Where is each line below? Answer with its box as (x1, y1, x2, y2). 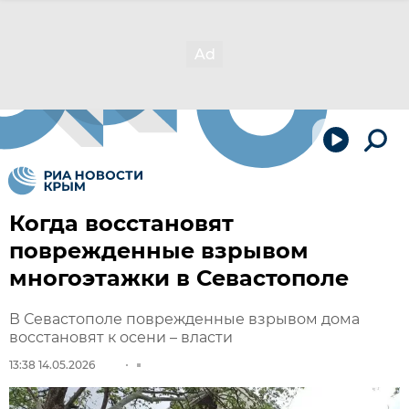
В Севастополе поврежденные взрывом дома (9, 310, 360, 328)
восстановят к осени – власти (9, 329, 233, 346)
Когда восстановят (9, 210, 234, 236)
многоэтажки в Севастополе (9, 265, 349, 291)
